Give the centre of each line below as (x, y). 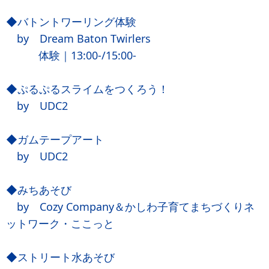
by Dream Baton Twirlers (78, 38)
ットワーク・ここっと (60, 223)
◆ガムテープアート (55, 139)
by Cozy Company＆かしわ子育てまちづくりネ (130, 207)
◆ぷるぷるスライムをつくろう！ (87, 89)
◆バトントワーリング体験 (71, 22)
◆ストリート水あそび (60, 257)
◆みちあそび (39, 190)
